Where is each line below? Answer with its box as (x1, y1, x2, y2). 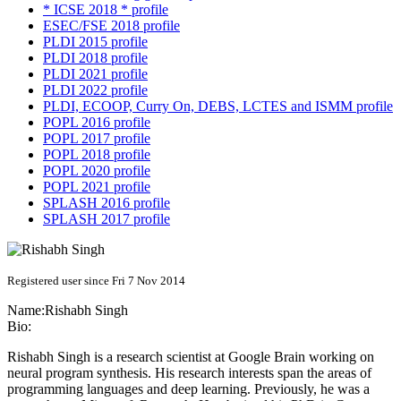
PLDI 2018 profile (43, 50, 148, 66)
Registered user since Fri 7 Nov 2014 (7, 274, 185, 288)
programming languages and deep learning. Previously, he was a (7, 381, 370, 397)
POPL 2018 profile (43, 147, 150, 163)
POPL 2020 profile (43, 163, 150, 179)
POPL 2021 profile (43, 179, 150, 195)
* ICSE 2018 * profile (43, 2, 168, 18)
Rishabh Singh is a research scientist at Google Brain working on (7, 349, 374, 365)
